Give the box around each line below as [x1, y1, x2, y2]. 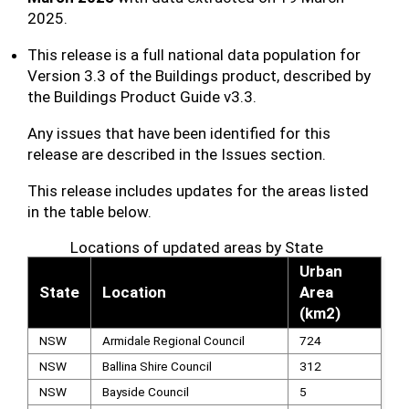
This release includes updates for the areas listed [27, 182, 369, 200]
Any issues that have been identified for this [27, 124, 330, 142]
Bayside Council [101, 384, 189, 399]
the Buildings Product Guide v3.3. [27, 88, 257, 106]
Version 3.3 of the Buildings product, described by [27, 67, 371, 85]
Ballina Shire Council [101, 359, 212, 373]
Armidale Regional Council [101, 333, 245, 348]
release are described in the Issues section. [27, 145, 326, 163]
